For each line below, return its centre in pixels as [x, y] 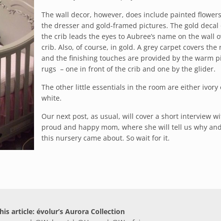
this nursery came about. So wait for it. [106, 138]
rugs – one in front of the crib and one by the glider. [129, 69]
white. [52, 98]
